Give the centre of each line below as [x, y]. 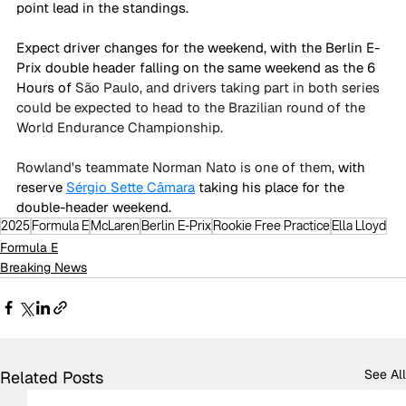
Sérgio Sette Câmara [130, 187]
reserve [41, 187]
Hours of [46, 87]
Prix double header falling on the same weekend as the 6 [198, 67]
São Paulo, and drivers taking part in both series [229, 87]
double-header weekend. [96, 207]
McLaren [115, 225]
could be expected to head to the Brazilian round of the [193, 107]
